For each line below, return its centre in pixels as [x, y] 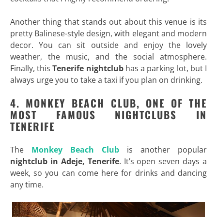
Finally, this [31, 69]
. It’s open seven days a [163, 162]
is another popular [163, 150]
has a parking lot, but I [165, 69]
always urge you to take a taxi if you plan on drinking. [106, 80]
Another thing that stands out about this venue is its [108, 22]
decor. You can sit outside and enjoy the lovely [108, 45]
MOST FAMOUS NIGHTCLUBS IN [108, 115]
